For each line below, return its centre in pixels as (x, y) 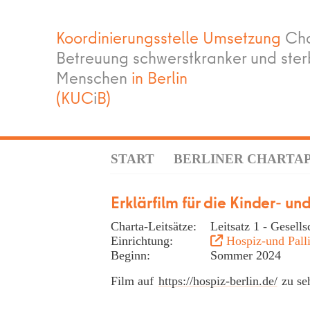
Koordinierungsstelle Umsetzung (170, 38)
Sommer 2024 (246, 255)
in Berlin (157, 78)
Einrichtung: (142, 240)
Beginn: (130, 255)
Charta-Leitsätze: (154, 226)
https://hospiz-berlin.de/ (218, 281)
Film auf (134, 281)
